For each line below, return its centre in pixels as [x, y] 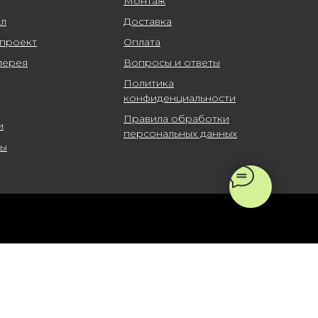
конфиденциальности [180, 98]
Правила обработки [176, 118]
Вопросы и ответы [172, 62]
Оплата [142, 42]
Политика [149, 83]
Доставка [148, 21]
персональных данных [180, 133]
